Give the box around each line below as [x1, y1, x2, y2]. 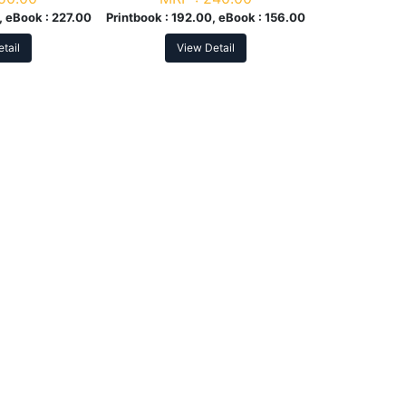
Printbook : [106, 10, 172, 25]
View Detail [177, 41, 236, 55]
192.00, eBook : [171, 10, 266, 25]
